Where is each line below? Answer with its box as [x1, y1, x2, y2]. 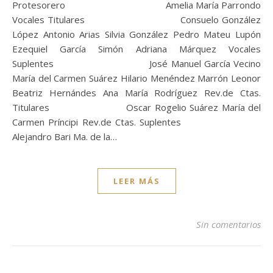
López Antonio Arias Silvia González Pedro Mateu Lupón [12, 28, 261, 41]
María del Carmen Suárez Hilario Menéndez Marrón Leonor [12, 72, 261, 85]
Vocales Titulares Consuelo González [12, 13, 261, 26]
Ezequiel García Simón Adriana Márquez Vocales [12, 43, 261, 55]
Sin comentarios [196, 218, 261, 231]
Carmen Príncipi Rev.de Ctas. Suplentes [12, 116, 261, 129]
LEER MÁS [113, 175, 160, 187]
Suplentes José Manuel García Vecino [12, 57, 261, 70]
